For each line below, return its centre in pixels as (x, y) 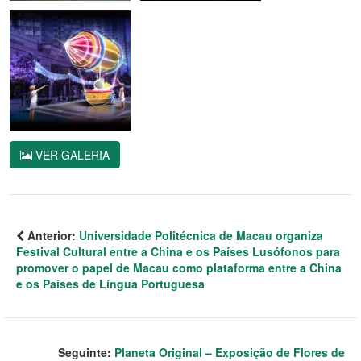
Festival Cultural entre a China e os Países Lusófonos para (178, 251)
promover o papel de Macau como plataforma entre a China (179, 267)
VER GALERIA (71, 154)
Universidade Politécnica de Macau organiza (201, 235)
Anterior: (52, 235)
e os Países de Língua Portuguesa (110, 283)
